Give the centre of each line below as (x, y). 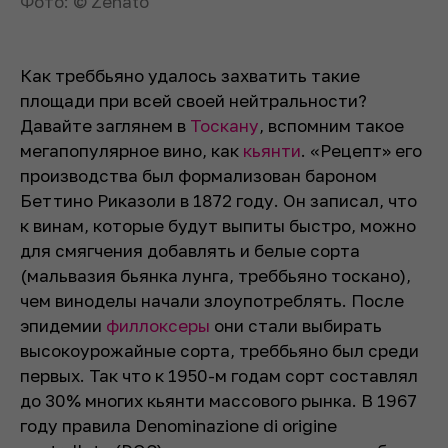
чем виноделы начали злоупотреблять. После (212, 300)
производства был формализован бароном (198, 175)
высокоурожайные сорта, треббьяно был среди (219, 350)
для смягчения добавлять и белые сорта (190, 250)
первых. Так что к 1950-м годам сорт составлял (219, 375)
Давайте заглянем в (105, 125)
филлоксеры (158, 325)
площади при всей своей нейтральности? (193, 100)
